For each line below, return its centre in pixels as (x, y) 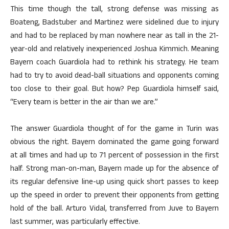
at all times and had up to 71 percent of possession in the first (114, 156)
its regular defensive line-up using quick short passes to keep (114, 183)
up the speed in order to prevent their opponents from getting (114, 196)
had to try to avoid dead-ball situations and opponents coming (114, 76)
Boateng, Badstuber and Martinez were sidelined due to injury (114, 23)
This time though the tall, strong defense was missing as (114, 10)
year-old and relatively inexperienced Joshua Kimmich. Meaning (114, 50)
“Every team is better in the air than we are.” (84, 103)
